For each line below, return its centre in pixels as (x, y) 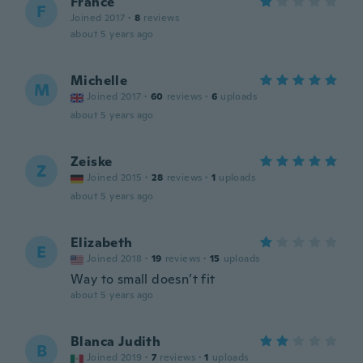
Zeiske (92, 162)
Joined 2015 (115, 177)
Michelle (99, 81)
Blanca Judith (116, 342)
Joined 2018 (115, 258)
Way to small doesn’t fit (143, 279)
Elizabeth (102, 243)
